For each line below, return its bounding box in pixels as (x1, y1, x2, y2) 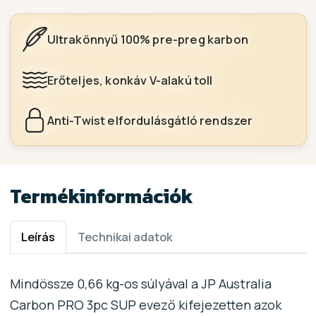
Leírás (20, 229, 55, 245)
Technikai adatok (78, 229, 173, 245)
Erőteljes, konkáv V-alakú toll (47, 71, 213, 88)
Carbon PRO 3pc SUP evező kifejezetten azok (9, 296, 281, 313)
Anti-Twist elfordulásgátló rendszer (47, 112, 253, 129)
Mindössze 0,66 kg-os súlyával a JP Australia (9, 274, 272, 292)
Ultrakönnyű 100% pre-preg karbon (47, 31, 248, 48)
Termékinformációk (9, 181, 193, 212)
